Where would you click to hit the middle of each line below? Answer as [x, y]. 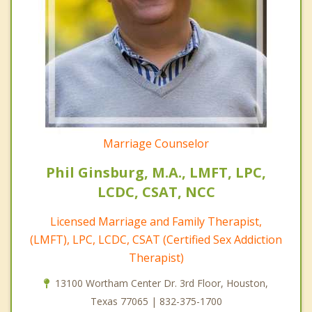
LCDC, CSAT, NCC [156, 192]
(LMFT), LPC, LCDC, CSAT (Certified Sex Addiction [156, 240]
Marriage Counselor [156, 144]
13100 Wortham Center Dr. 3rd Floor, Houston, [162, 283]
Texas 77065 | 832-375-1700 [156, 302]
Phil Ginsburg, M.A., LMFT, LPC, [156, 173]
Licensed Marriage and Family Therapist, [156, 222]
